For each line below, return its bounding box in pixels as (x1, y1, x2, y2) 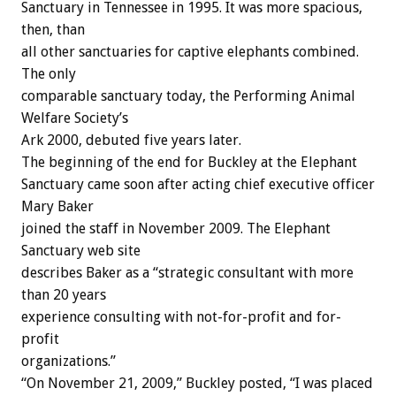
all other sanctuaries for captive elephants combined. (21, 43, 359, 61)
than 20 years (21, 286, 106, 304)
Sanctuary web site (21, 242, 141, 260)
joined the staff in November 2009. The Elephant (21, 220, 331, 238)
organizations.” (21, 353, 116, 370)
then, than (21, 21, 85, 39)
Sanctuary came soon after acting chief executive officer (21, 176, 375, 194)
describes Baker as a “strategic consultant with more (21, 264, 354, 282)
